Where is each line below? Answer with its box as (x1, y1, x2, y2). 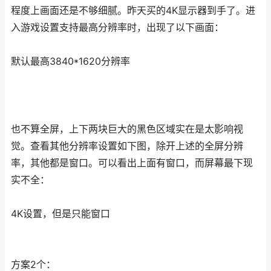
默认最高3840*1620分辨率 (11, 56, 130, 67)
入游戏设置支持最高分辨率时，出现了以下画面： (11, 22, 224, 33)
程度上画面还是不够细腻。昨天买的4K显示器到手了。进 (11, 5, 255, 16)
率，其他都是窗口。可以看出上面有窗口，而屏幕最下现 (11, 157, 253, 169)
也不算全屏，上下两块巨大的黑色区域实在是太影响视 (11, 123, 243, 135)
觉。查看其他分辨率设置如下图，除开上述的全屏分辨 (11, 140, 243, 152)
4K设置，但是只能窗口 (11, 208, 110, 220)
